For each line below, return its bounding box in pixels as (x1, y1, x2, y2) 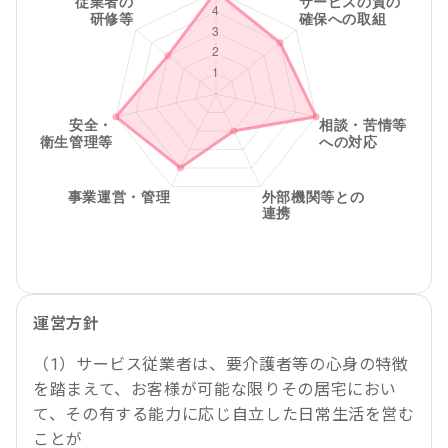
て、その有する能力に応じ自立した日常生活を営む (33, 405, 415, 424)
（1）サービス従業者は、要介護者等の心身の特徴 (33, 355, 409, 374)
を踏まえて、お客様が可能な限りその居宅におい (33, 380, 398, 399)
